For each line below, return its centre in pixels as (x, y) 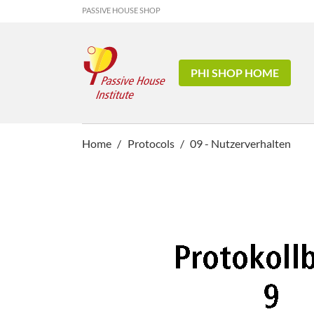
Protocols (151, 143)
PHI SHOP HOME (235, 73)
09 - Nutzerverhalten (241, 143)
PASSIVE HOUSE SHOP (121, 10)
